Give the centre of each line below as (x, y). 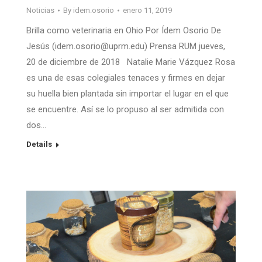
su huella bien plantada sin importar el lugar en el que (127, 94)
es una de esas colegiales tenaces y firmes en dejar (126, 78)
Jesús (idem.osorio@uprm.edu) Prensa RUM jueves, (126, 46)
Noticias (40, 11)
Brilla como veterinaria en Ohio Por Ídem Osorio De (124, 31)
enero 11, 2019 (147, 11)
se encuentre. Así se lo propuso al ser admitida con (125, 110)
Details (39, 144)
